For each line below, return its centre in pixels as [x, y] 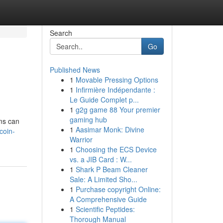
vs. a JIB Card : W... [101, 159]
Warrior [81, 139]
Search [61, 33]
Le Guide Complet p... [104, 100]
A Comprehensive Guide [108, 199]
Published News [75, 70]
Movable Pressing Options [117, 80]
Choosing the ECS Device [116, 149]
